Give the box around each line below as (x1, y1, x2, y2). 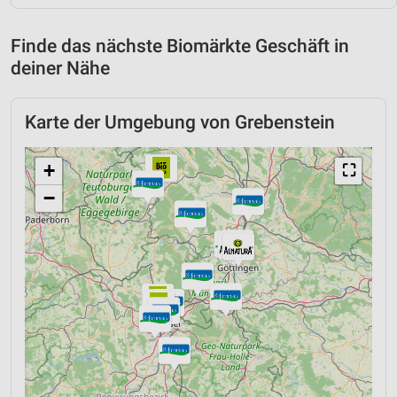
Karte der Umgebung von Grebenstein (25, 111, 335, 133)
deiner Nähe (11, 57, 110, 79)
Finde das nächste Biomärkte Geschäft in (11, 35, 349, 57)
